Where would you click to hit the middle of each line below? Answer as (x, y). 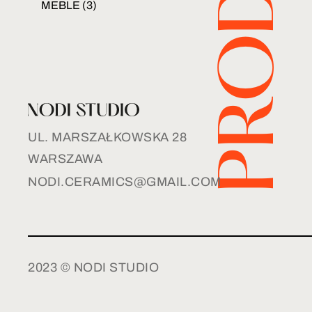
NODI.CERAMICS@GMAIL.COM (125, 181)
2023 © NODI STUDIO (93, 267)
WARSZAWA (65, 159)
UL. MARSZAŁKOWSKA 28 (107, 137)
